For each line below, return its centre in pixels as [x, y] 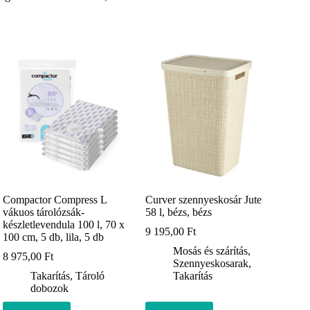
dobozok [50, 289]
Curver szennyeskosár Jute [204, 200]
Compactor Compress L [55, 200]
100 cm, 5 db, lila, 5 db [54, 237]
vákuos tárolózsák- [44, 212]
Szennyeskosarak [211, 264]
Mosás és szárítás [211, 251]
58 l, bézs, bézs [179, 212]
